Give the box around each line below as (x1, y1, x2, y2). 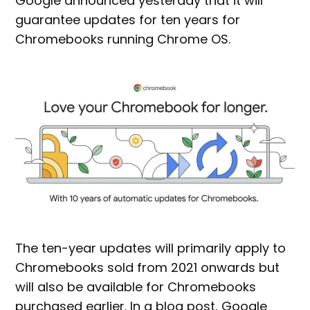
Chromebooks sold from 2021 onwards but (15, 259, 280, 277)
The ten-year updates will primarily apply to (15, 239, 286, 257)
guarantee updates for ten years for (15, 10, 241, 28)
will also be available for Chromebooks (15, 278, 257, 296)
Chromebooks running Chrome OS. (15, 30, 231, 48)
